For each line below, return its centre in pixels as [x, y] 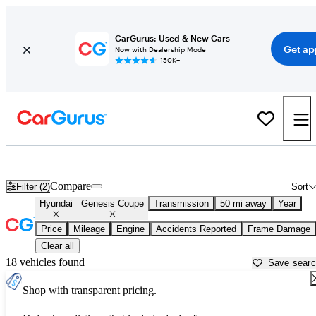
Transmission [181, 204]
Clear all [57, 246]
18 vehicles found [45, 262]
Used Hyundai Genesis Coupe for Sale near [139, 162]
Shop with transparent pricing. [90, 291]
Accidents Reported [196, 229]
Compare [71, 186]
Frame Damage [279, 229]
